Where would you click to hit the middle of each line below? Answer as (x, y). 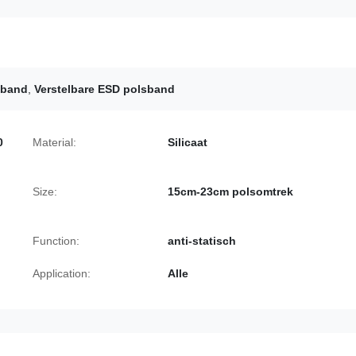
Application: (62, 273)
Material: (54, 142)
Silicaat (188, 142)
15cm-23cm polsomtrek (230, 192)
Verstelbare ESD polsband (104, 89)
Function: (56, 241)
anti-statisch (202, 241)
